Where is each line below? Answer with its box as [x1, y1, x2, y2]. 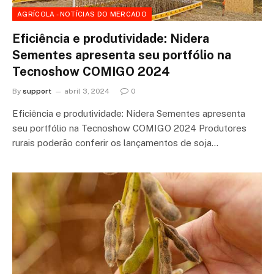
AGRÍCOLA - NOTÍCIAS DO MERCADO [17, 10, 147, 18]
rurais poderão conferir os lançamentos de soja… [12, 137, 218, 148]
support [23, 86, 51, 95]
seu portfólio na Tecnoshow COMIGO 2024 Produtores [12, 122, 246, 133]
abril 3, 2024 [64, 86, 109, 95]
